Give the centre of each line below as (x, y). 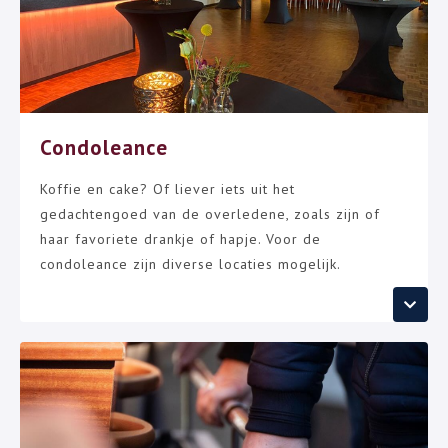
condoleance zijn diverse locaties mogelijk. (190, 264)
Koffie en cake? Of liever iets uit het (167, 189)
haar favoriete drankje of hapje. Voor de (180, 239)
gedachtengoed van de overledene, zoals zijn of (210, 214)
